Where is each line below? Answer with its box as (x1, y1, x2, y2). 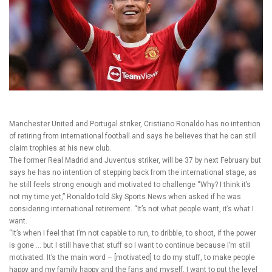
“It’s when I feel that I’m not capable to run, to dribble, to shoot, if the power (9, 228, 256, 237)
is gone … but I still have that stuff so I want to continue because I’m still (9, 240, 251, 250)
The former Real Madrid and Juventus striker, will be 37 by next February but (9, 155, 261, 165)
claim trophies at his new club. (9, 143, 111, 152)
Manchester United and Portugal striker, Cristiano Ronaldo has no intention (9, 119, 260, 128)
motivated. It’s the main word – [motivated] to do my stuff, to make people (9, 253, 255, 262)
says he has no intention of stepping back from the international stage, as (9, 168, 257, 177)
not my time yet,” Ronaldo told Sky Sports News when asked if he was (9, 192, 241, 201)
